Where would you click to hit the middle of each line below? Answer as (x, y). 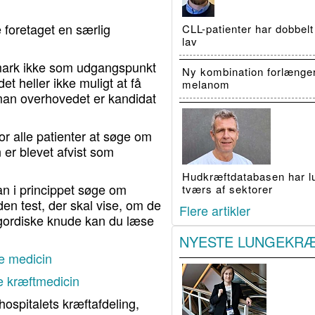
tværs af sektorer (227, 188)
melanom (206, 84)
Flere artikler (215, 210)
